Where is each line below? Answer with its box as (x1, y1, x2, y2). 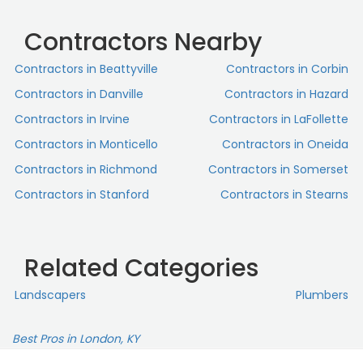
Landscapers (15, 287, 86, 304)
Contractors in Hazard (224, 86, 348, 103)
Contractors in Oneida (222, 136, 348, 153)
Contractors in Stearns (220, 186, 348, 203)
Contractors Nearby (24, 24, 263, 60)
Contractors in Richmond (15, 161, 157, 178)
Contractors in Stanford (15, 186, 149, 203)
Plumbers (296, 287, 348, 304)
